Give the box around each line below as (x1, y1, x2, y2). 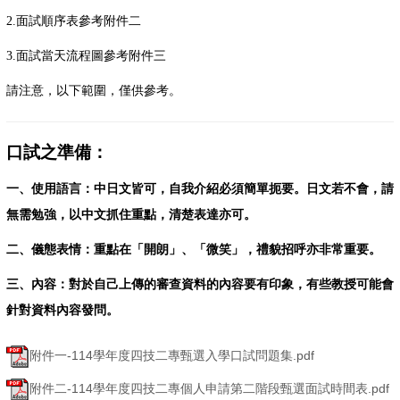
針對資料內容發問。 (6, 304, 119, 318)
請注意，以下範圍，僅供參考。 (6, 84, 181, 98)
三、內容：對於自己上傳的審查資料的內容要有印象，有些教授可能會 (6, 278, 394, 292)
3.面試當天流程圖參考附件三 (6, 49, 166, 63)
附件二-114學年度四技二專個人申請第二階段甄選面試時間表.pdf (29, 381, 389, 396)
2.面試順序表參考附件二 (6, 14, 141, 29)
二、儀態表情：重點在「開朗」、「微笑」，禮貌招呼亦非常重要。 (6, 243, 381, 257)
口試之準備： (6, 143, 108, 162)
